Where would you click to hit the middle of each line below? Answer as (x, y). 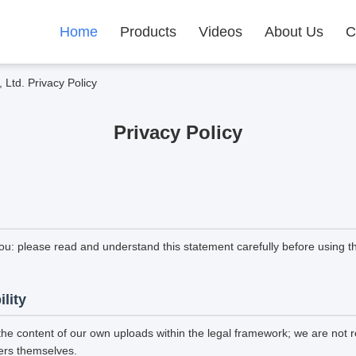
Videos (221, 32)
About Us (294, 32)
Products (148, 32)
